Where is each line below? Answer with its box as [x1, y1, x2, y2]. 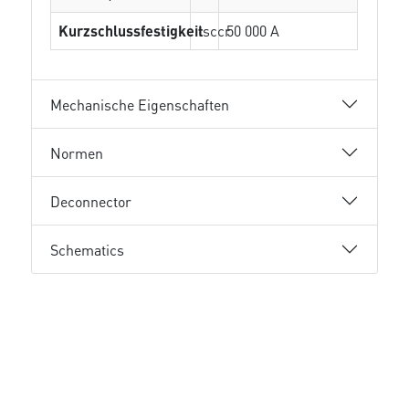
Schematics [50, 239, 125, 259]
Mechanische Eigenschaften [50, 94, 230, 114]
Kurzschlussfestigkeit [58, 21, 204, 40]
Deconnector [50, 191, 132, 211]
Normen [50, 142, 104, 163]
